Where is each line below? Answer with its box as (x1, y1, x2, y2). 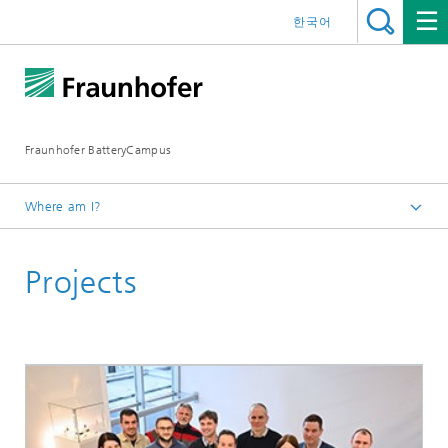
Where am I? (25, 199, 102, 214)
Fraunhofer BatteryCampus (25, 143, 172, 157)
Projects (25, 263, 137, 301)
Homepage (60, 234, 125, 248)
